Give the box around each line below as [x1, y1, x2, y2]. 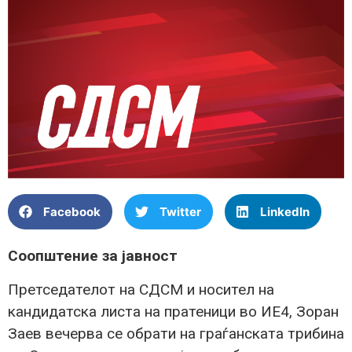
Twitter [159, 203, 201, 219]
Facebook [43, 203, 101, 219]
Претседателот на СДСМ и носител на [8, 280, 274, 299]
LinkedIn [260, 203, 310, 219]
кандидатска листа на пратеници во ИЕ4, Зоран [8, 302, 339, 321]
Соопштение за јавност [8, 247, 178, 266]
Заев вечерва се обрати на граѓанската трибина [8, 324, 344, 343]
